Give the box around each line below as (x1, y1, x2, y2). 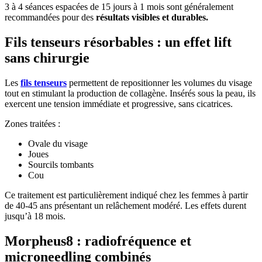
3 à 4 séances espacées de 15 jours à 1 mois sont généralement (5, 2, 233, 12)
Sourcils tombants (28, 159, 94, 170)
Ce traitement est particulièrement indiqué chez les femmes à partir (5, 189, 248, 200)
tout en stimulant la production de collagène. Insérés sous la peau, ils (5, 88, 256, 98)
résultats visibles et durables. (96, 12, 208, 23)
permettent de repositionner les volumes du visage (67, 77, 252, 88)
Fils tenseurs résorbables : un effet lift (5, 35, 232, 50)
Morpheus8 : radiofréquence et (5, 233, 191, 249)
